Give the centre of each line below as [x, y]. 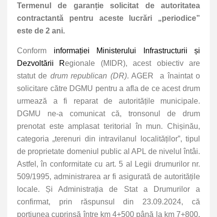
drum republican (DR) [88, 76]
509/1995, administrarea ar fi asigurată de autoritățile [108, 176]
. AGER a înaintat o [163, 76]
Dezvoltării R [41, 63]
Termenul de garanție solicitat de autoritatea [108, 5]
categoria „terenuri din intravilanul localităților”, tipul [108, 139]
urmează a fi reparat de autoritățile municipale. [108, 101]
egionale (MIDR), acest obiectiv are [133, 63]
